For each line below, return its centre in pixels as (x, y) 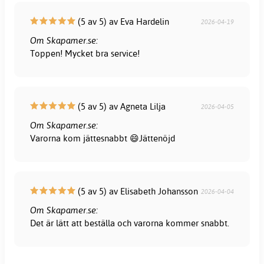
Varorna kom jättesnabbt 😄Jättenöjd (103, 138)
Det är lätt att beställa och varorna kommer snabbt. (130, 223)
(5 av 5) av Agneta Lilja (121, 106)
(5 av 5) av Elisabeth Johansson (137, 191)
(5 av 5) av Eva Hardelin (123, 21)
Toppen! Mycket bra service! (85, 53)
